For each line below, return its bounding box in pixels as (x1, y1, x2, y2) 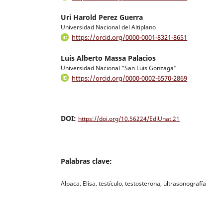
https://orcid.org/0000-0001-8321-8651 (72, 33, 188, 42)
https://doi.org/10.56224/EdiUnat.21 (78, 114, 180, 123)
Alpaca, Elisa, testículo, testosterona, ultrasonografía (61, 179, 206, 188)
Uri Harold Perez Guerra (61, 12, 143, 22)
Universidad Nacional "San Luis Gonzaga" (61, 63, 177, 72)
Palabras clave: (61, 156, 112, 166)
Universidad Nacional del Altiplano (61, 23, 156, 32)
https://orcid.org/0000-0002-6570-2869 (72, 73, 188, 83)
